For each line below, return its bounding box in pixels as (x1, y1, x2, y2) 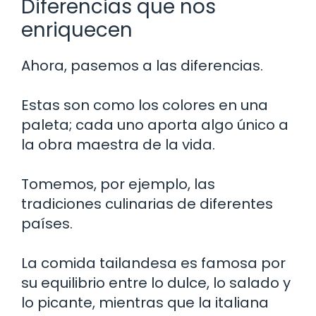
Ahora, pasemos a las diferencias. (21, 55, 263, 75)
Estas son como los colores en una (21, 95, 268, 115)
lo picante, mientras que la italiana (21, 292, 269, 312)
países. (21, 213, 73, 233)
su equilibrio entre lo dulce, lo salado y (21, 272, 291, 293)
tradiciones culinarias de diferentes (21, 193, 273, 214)
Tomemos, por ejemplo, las (21, 174, 215, 194)
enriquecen (21, 16, 133, 44)
